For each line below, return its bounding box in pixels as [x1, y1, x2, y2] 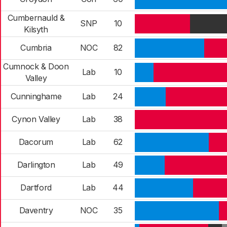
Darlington [17, 160, 55, 170]
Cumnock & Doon [3, 61, 69, 71]
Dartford [20, 182, 52, 193]
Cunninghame [10, 91, 62, 101]
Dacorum [18, 137, 54, 147]
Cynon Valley [12, 114, 60, 124]
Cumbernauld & [7, 13, 65, 23]
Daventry [19, 205, 53, 215]
